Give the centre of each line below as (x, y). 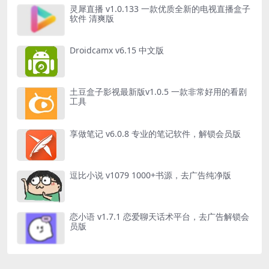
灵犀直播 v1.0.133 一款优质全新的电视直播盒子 (160, 8)
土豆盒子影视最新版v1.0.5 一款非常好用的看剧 (158, 92)
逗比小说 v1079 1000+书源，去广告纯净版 (150, 175)
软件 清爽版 (92, 18)
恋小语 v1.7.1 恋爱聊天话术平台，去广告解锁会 (159, 217)
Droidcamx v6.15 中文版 (117, 50)
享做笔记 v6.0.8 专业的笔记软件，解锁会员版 (155, 133)
